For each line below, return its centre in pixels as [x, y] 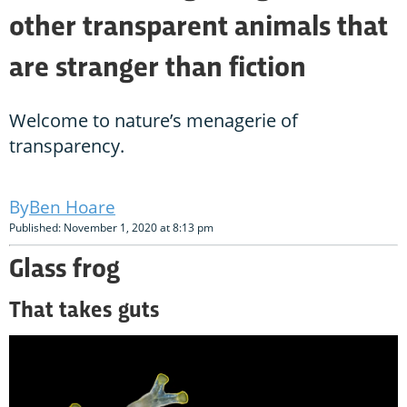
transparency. [67, 146]
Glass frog [65, 271]
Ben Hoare [72, 208]
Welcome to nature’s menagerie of [154, 121]
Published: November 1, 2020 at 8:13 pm [111, 228]
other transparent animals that [199, 29]
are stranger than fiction [158, 69]
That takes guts [84, 312]
